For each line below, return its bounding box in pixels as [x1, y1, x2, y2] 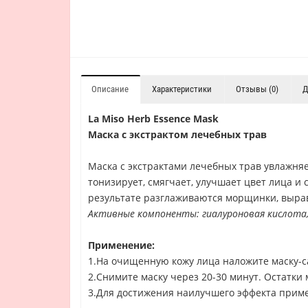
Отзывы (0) [236, 84, 278, 94]
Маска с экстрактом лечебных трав [88, 128, 272, 141]
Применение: [88, 239, 157, 252]
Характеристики [152, 84, 212, 94]
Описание [91, 84, 129, 94]
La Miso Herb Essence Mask [88, 112, 219, 125]
